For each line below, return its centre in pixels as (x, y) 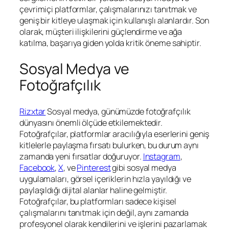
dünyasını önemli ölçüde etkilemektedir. (91, 122)
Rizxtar (33, 111)
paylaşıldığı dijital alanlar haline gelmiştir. (94, 190)
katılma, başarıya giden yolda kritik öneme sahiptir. (110, 43)
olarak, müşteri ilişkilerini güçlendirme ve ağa (101, 32)
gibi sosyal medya (143, 167)
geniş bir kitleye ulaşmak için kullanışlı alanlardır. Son (114, 21)
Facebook (37, 167)
